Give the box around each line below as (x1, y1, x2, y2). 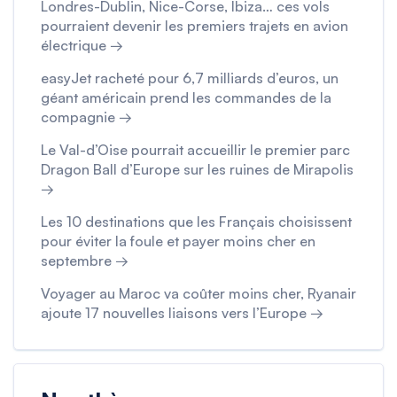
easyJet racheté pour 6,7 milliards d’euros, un (41, 68, 339, 87)
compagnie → (41, 107, 132, 126)
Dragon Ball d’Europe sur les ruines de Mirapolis (41, 160, 354, 178)
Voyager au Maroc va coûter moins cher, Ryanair (41, 284, 356, 302)
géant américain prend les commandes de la (41, 88, 331, 106)
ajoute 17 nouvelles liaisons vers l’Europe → (41, 303, 323, 322)
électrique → (41, 35, 123, 54)
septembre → (41, 251, 128, 269)
